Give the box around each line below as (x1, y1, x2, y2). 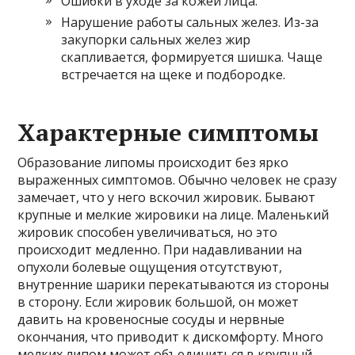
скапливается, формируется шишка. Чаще (61, 48, 323, 67)
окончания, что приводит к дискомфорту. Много (17, 328, 324, 346)
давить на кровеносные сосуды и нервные (17, 311, 285, 329)
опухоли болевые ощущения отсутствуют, (17, 258, 283, 277)
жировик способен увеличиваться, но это (17, 223, 278, 242)
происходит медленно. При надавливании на (17, 241, 303, 259)
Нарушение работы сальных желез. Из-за (61, 13, 319, 32)
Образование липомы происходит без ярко (17, 154, 289, 172)
